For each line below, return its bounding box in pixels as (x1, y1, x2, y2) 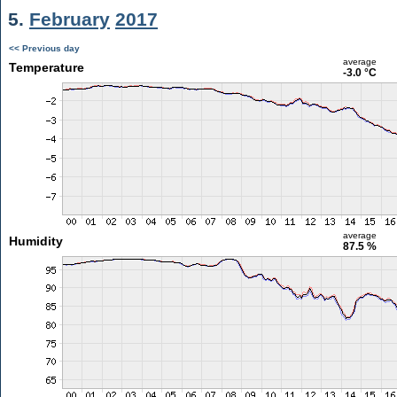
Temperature (8, 60, 84, 74)
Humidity (8, 234, 63, 248)
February (29, 9, 110, 29)
